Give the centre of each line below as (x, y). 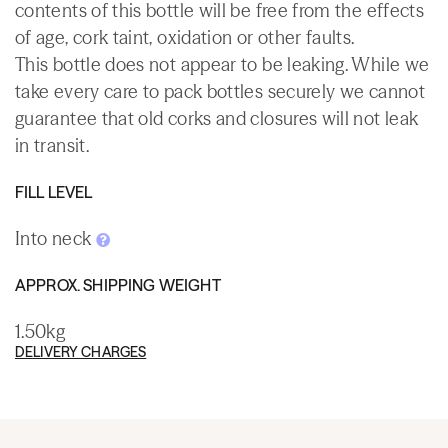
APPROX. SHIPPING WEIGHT (118, 284)
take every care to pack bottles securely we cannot (220, 91)
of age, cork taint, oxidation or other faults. (185, 37)
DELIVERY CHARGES (81, 351)
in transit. (52, 145)
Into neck (55, 238)
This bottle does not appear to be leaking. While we (222, 64)
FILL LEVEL (54, 191)
